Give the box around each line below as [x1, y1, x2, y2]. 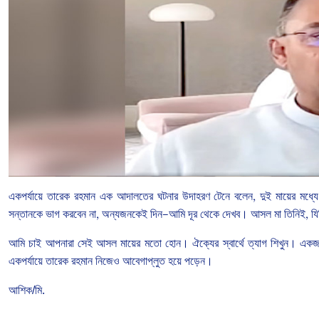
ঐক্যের [192, 237, 219, 250]
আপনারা [45, 237, 74, 250]
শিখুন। [271, 237, 297, 250]
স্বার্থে [222, 237, 244, 250]
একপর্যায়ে [9, 190, 43, 203]
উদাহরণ [182, 190, 210, 203]
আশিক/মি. [9, 284, 45, 297]
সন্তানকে [9, 208, 43, 221]
